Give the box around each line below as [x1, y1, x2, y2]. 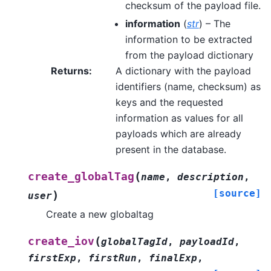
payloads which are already [115, 127, 241, 140]
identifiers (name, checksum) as [115, 80, 261, 93]
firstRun [88, 252, 137, 264]
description [177, 171, 244, 183]
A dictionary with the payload [115, 64, 251, 77]
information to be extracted [125, 33, 252, 45]
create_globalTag [28, 170, 134, 183]
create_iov [28, 235, 94, 247]
